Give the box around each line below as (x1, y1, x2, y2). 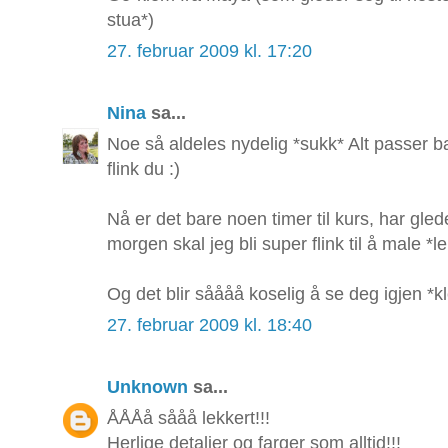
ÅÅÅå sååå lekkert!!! (107, 408, 270, 429)
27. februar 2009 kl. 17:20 (107, 41, 312, 62)
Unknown (107, 377, 188, 398)
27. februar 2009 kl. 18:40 (107, 315, 312, 336)
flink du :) (107, 159, 180, 180)
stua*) (107, 10, 154, 31)
